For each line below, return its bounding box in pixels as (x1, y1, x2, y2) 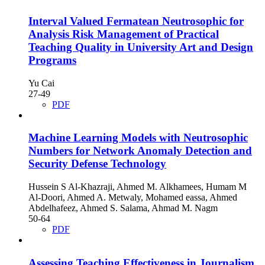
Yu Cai (28, 77, 54, 88)
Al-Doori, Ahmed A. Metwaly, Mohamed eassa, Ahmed (28, 192, 237, 202)
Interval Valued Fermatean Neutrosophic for (28, 14, 244, 27)
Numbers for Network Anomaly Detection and (28, 144, 252, 157)
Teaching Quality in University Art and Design (28, 40, 253, 53)
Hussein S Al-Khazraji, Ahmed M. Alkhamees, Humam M (28, 182, 247, 192)
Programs (28, 53, 76, 66)
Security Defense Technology (28, 157, 166, 170)
